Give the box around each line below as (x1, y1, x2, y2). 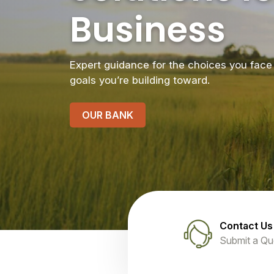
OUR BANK (82, 108, 133, 121)
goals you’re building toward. (70, 73, 210, 86)
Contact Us (220, 220, 273, 232)
